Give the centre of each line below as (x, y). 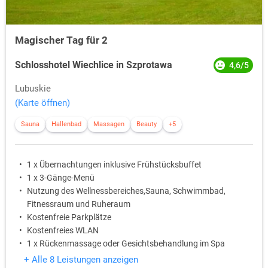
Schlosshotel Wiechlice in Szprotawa (94, 65)
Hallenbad (66, 124)
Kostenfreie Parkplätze (69, 217)
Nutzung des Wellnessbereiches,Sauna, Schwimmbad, (126, 191)
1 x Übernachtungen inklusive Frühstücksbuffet (114, 165)
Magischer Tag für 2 (61, 40)
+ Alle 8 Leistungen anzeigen (81, 260)
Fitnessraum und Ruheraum (79, 204)
